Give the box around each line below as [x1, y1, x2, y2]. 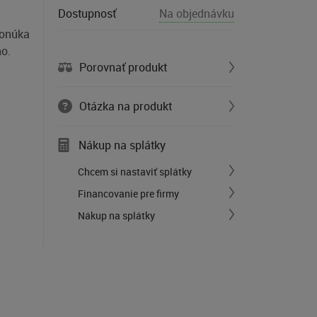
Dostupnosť [58, 6, 116, 21]
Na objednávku [159, 6, 234, 21]
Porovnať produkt [79, 59, 167, 75]
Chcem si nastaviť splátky [78, 165, 192, 178]
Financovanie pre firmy [78, 187, 179, 200]
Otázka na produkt [79, 98, 172, 114]
